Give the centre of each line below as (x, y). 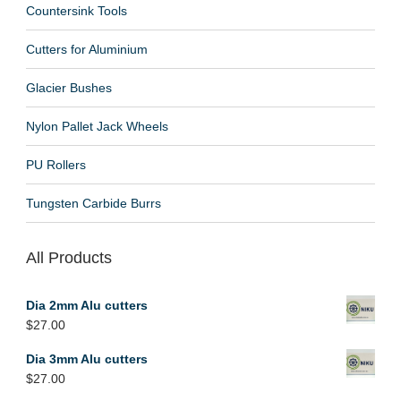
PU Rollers (55, 164)
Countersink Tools (76, 10)
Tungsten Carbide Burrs (93, 203)
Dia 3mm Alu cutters (86, 358)
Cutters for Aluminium (86, 49)
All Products (68, 257)
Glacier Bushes (68, 87)
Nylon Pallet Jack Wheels (97, 126)
